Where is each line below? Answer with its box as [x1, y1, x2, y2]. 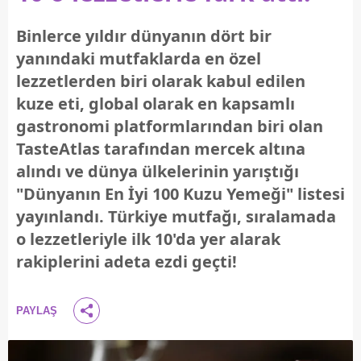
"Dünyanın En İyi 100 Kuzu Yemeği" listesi [16, 183, 345, 205]
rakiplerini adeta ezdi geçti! [16, 251, 237, 272]
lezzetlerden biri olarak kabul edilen [16, 70, 305, 92]
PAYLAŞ [16, 305, 57, 317]
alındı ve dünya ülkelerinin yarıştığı [16, 160, 299, 182]
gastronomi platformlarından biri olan [16, 115, 323, 137]
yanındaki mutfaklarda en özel [16, 48, 261, 69]
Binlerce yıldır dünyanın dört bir [16, 25, 272, 47]
